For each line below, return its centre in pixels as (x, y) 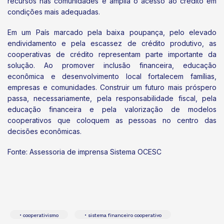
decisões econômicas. (44, 131)
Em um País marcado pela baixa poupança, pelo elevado (112, 32)
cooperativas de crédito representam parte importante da (112, 54)
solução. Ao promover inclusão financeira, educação (112, 65)
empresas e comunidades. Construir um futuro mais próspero (112, 87)
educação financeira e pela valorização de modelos (112, 109)
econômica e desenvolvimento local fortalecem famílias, (112, 76)
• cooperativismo (39, 215)
